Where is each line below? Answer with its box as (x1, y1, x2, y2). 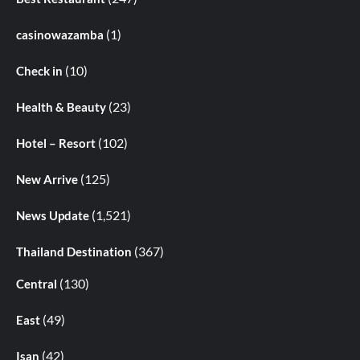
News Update (16, 208, 89, 223)
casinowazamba (16, 27, 104, 43)
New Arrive (16, 172, 78, 187)
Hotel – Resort (16, 136, 96, 151)
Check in (16, 63, 63, 79)
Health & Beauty (16, 100, 106, 115)
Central (16, 276, 57, 292)
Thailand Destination (16, 244, 132, 260)
